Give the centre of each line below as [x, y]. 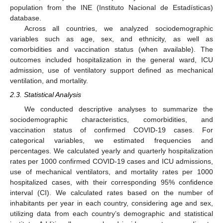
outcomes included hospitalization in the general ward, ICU [111, 60]
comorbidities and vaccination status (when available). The [111, 50]
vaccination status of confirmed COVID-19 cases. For [111, 130]
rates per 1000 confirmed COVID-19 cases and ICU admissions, [111, 161]
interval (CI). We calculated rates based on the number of [111, 192]
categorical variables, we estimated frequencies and [111, 140]
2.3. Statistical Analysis [46, 95]
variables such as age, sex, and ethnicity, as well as [111, 39]
